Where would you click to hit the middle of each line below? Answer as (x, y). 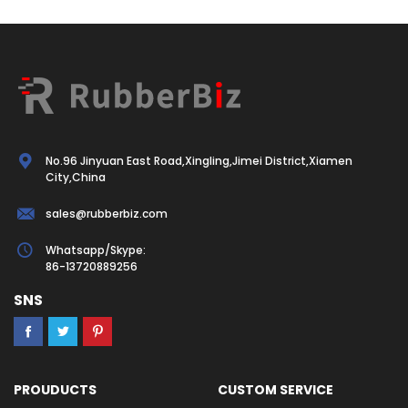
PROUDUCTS (55, 390)
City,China (76, 177)
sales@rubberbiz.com (107, 214)
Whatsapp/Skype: (96, 250)
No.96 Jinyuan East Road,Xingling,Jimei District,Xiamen (199, 161)
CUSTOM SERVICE (275, 390)
